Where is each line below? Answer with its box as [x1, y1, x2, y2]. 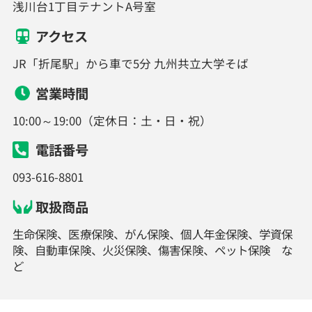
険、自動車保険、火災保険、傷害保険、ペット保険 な [12, 241, 293, 258]
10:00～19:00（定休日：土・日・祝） [12, 111, 212, 129]
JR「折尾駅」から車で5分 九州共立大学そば [12, 54, 249, 72]
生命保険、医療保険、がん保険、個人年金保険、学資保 [12, 225, 293, 242]
